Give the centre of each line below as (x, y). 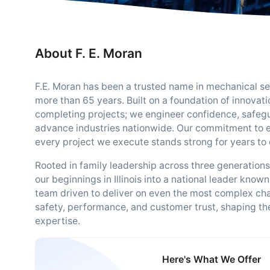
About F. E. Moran (89, 53)
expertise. (58, 221)
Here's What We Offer (212, 260)
